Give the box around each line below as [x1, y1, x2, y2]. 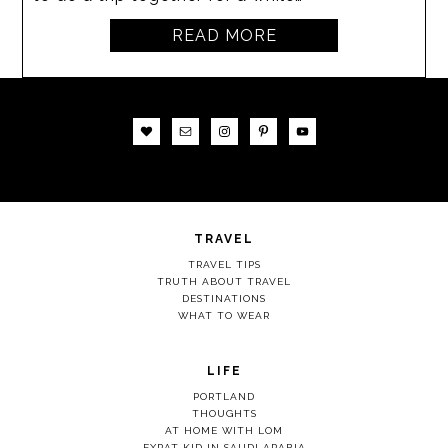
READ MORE [171, 25, 277, 45]
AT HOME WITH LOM [165, 424, 283, 436]
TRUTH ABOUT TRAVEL [157, 275, 291, 287]
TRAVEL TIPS [187, 258, 261, 270]
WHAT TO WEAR [178, 309, 270, 321]
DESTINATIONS [182, 292, 266, 304]
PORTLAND [193, 390, 255, 402]
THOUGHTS [191, 407, 257, 419]
